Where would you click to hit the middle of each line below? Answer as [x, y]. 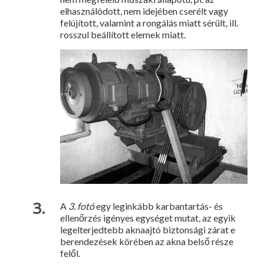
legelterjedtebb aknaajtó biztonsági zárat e [148, 230]
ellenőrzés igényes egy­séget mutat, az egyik [148, 218]
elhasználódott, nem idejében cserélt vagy [144, 11]
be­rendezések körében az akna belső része [147, 242]
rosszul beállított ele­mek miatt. [123, 35]
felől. [70, 253]
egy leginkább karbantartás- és [159, 206]
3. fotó [82, 206]
